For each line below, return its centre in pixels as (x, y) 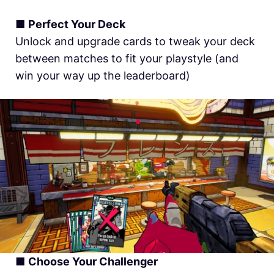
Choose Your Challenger (93, 262)
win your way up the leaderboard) (103, 75)
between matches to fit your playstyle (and (127, 58)
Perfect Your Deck (77, 24)
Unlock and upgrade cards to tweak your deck (135, 41)
